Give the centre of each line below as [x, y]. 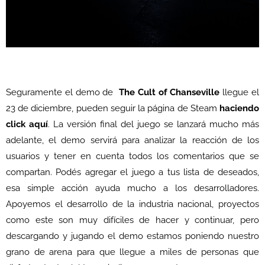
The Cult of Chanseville [169, 93]
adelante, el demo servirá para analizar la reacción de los [132, 140]
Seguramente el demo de [62, 93]
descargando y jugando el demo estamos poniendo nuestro [132, 236]
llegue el [240, 93]
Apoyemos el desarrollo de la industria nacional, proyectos [132, 204]
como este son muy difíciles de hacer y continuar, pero [132, 220]
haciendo [239, 109]
